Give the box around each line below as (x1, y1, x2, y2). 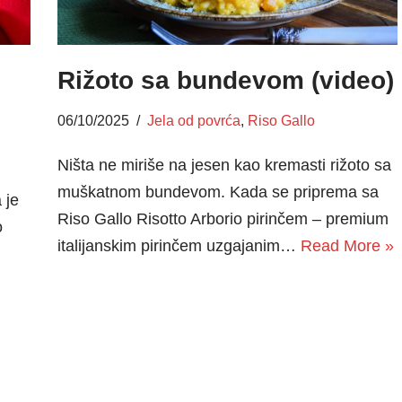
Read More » (300, 237, 394, 256)
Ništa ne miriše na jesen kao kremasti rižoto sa (57, 156, 391, 175)
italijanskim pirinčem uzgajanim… (57, 237, 301, 256)
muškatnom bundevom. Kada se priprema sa (57, 183, 379, 202)
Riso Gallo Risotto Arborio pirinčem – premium (57, 210, 389, 229)
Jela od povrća (146, 112, 240, 129)
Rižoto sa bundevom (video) (57, 66, 394, 95)
